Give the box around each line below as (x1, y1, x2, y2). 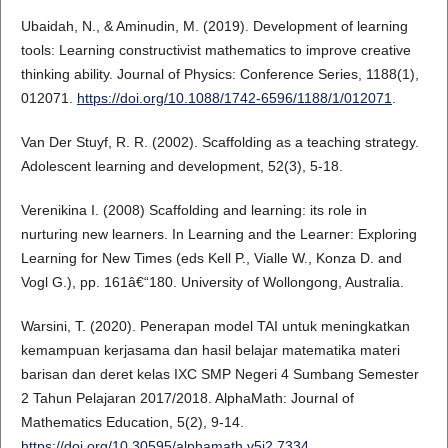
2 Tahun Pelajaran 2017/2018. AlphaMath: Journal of (20, 390, 354, 407)
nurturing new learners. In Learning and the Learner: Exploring (20, 226, 417, 243)
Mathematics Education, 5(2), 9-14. (20, 414, 244, 431)
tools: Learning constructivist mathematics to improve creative (20, 42, 411, 59)
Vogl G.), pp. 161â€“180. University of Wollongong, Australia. (20, 274, 404, 291)
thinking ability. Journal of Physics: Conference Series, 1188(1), (20, 66, 419, 83)
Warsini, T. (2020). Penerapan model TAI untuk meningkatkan (20, 318, 410, 335)
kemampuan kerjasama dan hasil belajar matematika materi (20, 342, 400, 359)
